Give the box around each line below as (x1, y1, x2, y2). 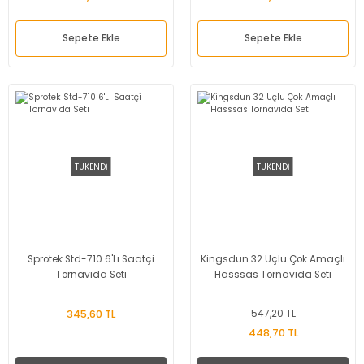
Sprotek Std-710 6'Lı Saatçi (28, 253, 154, 266)
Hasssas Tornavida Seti (214, 268, 331, 281)
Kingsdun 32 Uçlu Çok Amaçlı (201, 253, 345, 266)
